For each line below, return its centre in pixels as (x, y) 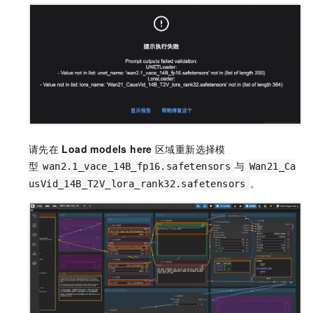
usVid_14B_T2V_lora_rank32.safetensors (137, 183)
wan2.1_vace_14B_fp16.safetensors (137, 166)
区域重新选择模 (190, 148)
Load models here (107, 148)
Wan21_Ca (272, 166)
